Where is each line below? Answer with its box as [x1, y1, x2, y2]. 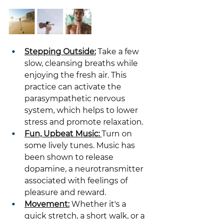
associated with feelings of [24, 176, 130, 185]
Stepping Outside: [24, 47, 96, 56]
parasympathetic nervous [24, 94, 127, 103]
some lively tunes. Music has [24, 141, 137, 150]
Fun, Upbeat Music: [24, 129, 102, 138]
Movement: [24, 199, 69, 209]
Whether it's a [69, 199, 128, 209]
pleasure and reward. [24, 188, 106, 197]
